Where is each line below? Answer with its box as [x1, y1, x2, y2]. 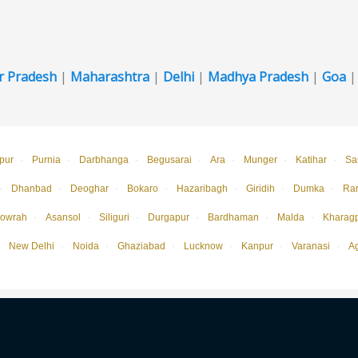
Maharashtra [70, 67, 149, 86]
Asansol [45, 211, 81, 223]
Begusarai [147, 153, 192, 165]
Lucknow [184, 240, 223, 252]
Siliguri [98, 211, 129, 223]
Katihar [296, 153, 327, 165]
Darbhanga [79, 153, 129, 165]
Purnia [32, 153, 61, 165]
